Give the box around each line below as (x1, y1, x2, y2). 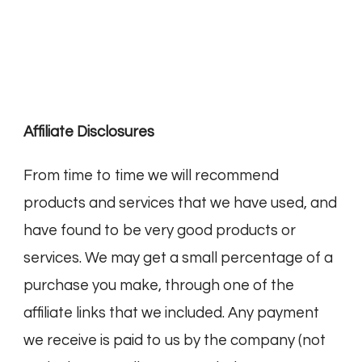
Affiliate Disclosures (23, 124, 158, 141)
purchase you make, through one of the (23, 278, 294, 294)
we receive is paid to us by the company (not (23, 333, 326, 349)
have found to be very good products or (23, 223, 296, 239)
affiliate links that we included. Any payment (23, 305, 319, 322)
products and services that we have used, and (23, 196, 337, 212)
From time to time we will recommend (23, 168, 279, 184)
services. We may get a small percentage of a (23, 250, 333, 267)
